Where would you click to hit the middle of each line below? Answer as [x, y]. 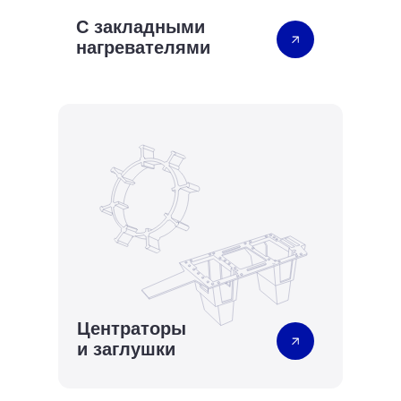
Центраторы [131, 328]
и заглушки [126, 349]
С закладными [140, 27]
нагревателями [143, 47]
